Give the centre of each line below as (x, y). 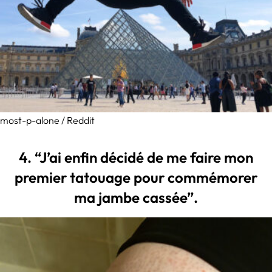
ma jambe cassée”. (136, 197)
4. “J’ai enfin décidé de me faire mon (136, 157)
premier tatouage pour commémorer (136, 177)
